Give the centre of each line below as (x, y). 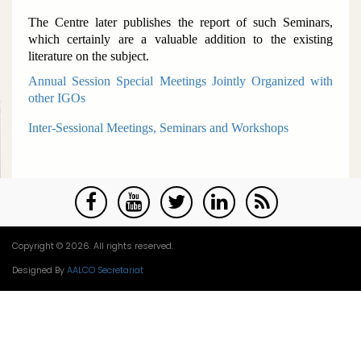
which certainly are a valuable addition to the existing (180, 39)
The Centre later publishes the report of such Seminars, (180, 22)
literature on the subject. (89, 56)
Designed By (39, 270)
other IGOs (57, 98)
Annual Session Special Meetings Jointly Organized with (180, 81)
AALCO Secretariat (105, 270)
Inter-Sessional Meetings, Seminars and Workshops (158, 128)
